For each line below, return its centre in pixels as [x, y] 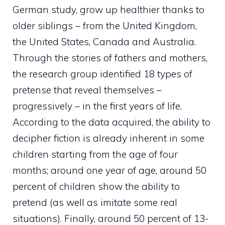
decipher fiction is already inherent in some [108, 138]
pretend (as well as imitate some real [95, 202]
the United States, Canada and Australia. [104, 41]
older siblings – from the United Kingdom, [105, 25]
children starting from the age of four [95, 154]
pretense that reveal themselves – [87, 90]
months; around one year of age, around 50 [109, 170]
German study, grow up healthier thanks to [108, 9]
